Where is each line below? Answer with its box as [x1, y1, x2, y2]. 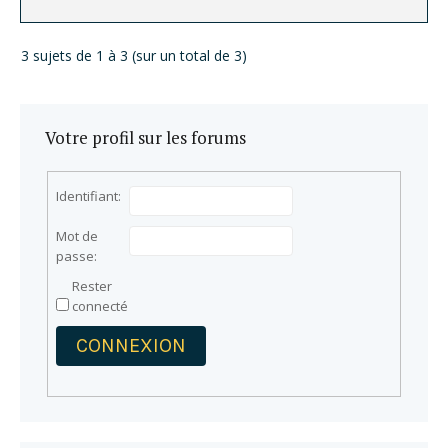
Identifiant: [56, 187, 122, 206]
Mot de [56, 227, 99, 246]
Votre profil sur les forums [45, 125, 246, 149]
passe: [56, 247, 98, 266]
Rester [72, 277, 113, 296]
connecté [72, 297, 129, 316]
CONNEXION [76, 334, 187, 358]
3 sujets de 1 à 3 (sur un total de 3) [21, 45, 247, 65]
